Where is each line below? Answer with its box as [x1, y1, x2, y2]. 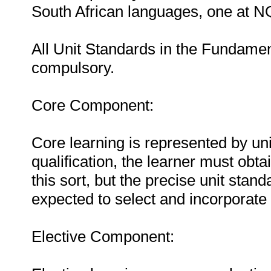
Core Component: [31, 96, 154, 114]
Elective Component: [31, 227, 174, 246]
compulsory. [31, 59, 114, 77]
